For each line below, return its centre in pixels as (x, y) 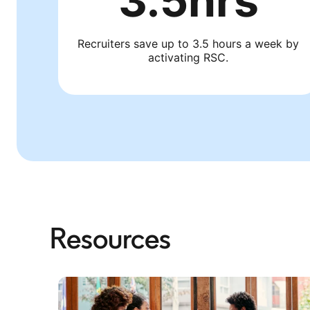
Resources (110, 238)
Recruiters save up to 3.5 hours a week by (188, 44)
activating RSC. (188, 57)
